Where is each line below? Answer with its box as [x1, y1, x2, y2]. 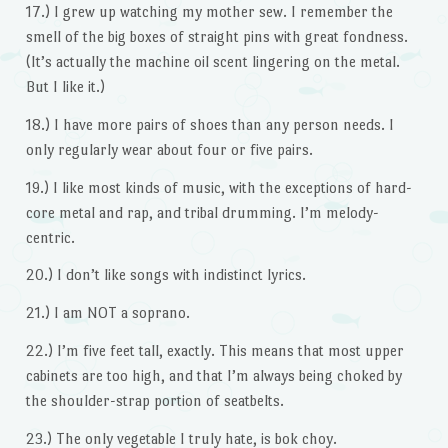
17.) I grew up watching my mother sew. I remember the [25, 3, 393, 21]
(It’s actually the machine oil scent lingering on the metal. [25, 53, 400, 71]
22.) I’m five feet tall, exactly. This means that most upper [25, 342, 404, 360]
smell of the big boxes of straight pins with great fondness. [25, 28, 408, 46]
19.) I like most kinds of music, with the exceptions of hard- [25, 178, 412, 196]
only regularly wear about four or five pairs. [25, 140, 313, 158]
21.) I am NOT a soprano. [25, 304, 190, 322]
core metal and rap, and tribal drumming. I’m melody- [25, 203, 379, 221]
